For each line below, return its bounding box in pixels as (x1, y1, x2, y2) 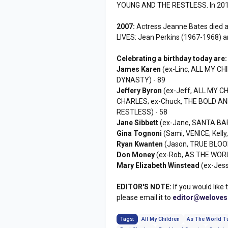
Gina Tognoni (117, 129, 162, 137)
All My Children (141, 215, 180, 222)
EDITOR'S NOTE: (117, 182, 172, 191)
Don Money (117, 150, 155, 159)
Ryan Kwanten (117, 139, 163, 148)
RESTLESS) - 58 (117, 107, 168, 116)
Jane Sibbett (117, 118, 159, 127)
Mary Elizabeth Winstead (117, 161, 200, 169)
